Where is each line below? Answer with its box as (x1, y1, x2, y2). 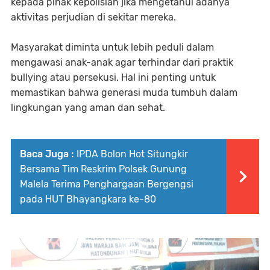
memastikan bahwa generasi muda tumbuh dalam (11, 86, 237, 98)
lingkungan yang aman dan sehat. (11, 101, 165, 113)
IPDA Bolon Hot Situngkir (77, 148, 188, 160)
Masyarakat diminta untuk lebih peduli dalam (11, 41, 214, 53)
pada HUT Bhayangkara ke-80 (20, 193, 156, 205)
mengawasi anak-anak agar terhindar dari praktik (11, 56, 233, 68)
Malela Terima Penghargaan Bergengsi (20, 178, 193, 190)
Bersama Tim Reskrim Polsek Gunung (20, 163, 187, 175)
